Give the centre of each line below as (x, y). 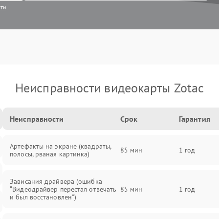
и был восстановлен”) (43, 197)
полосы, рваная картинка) (50, 154)
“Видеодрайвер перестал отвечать (63, 189)
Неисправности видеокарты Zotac (109, 88)
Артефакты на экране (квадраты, (61, 146)
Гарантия (194, 119)
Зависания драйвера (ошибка (56, 181)
